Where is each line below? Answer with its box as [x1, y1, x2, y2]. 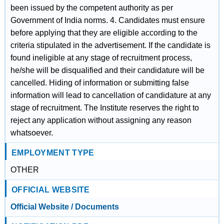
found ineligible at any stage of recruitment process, [10, 53, 192, 62]
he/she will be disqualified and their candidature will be [10, 66, 204, 74]
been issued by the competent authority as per [10, 3, 173, 12]
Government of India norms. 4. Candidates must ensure [10, 16, 205, 24]
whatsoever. [10, 128, 53, 137]
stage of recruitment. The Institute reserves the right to [10, 103, 199, 112]
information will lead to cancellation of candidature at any [10, 91, 211, 99]
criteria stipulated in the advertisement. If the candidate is [10, 41, 210, 49]
